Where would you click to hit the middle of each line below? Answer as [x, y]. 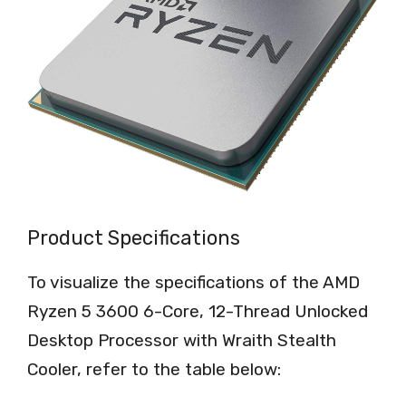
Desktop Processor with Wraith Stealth [182, 341]
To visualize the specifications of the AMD [193, 283]
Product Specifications [134, 238]
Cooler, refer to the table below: [154, 370]
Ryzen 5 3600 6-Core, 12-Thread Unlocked [198, 312]
